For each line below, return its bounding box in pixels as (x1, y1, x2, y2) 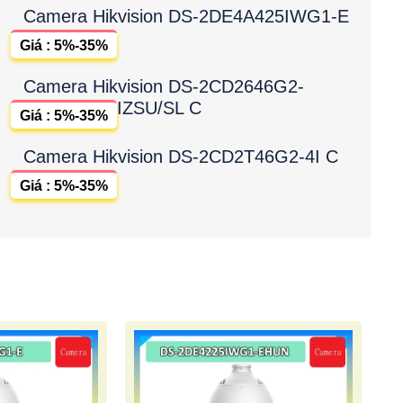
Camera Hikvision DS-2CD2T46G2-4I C (23, 146, 338, 166)
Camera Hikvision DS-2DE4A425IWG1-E (23, 5, 349, 26)
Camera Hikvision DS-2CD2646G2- (23, 76, 304, 96)
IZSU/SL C (117, 97, 201, 118)
